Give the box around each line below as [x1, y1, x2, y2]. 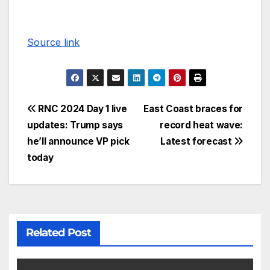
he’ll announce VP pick [27, 135, 130, 147]
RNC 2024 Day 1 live [36, 102, 127, 115]
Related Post [25, 226, 91, 240]
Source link [27, 36, 80, 48]
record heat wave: [160, 119, 243, 131]
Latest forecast [160, 135, 234, 147]
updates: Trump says [27, 119, 124, 131]
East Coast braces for [143, 102, 243, 115]
